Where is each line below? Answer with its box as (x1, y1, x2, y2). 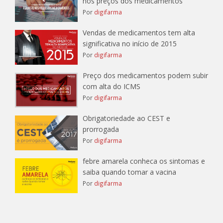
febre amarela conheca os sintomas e (82, 156, 205, 166)
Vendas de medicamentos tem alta (82, 27, 195, 37)
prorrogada (82, 124, 119, 134)
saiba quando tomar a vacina (82, 167, 176, 177)
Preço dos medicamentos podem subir (82, 70, 208, 80)
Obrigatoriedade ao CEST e (82, 113, 170, 123)
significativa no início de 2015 (82, 38, 177, 48)
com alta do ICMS (82, 81, 140, 91)
